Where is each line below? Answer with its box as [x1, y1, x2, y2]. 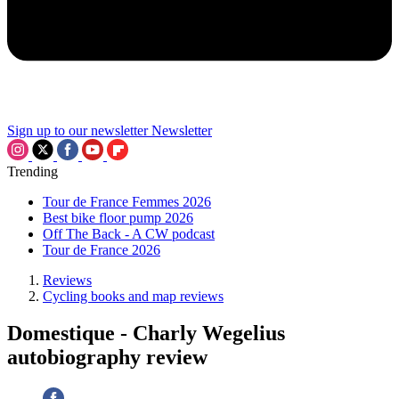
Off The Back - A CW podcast [43, 225, 215, 241]
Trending [7, 163, 58, 179]
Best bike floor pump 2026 [43, 209, 193, 225]
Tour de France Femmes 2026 [43, 193, 211, 209]
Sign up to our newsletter [7, 122, 148, 138]
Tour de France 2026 [43, 241, 160, 257]
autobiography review [7, 346, 208, 370]
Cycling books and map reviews [43, 288, 224, 304]
